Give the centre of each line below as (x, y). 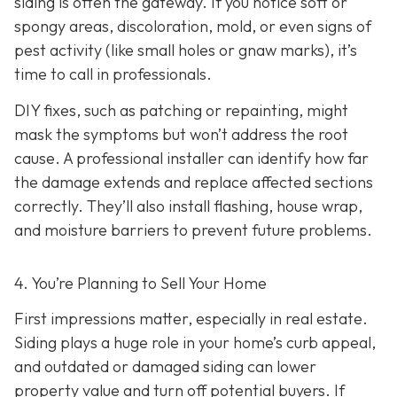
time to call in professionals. (113, 74)
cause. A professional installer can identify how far (191, 159)
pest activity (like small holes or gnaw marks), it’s (186, 50)
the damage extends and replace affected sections (194, 183)
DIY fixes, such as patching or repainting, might (181, 111)
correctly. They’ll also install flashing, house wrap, (188, 206)
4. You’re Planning (76, 284)
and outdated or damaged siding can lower (165, 366)
